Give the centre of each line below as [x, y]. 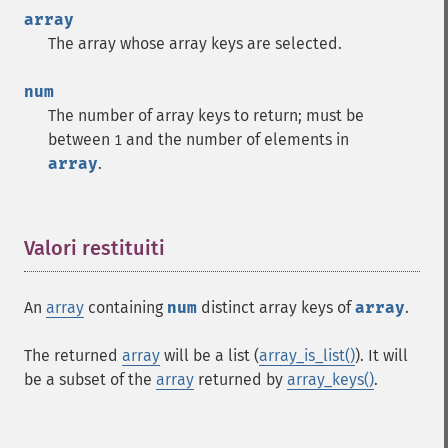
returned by [240, 379]
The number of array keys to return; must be [206, 115]
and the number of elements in [235, 139]
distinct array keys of [276, 307]
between [81, 139]
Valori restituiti [94, 248]
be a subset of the [90, 379]
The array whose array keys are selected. [195, 43]
